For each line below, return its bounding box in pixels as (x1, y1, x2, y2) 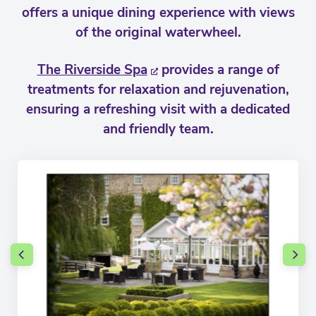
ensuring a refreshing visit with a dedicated (26, 100, 290, 119)
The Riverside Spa (37, 61, 147, 79)
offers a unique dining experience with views (21, 4, 295, 22)
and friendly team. (102, 120, 214, 138)
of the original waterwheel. (75, 23, 241, 42)
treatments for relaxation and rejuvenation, (27, 80, 289, 99)
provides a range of (157, 61, 279, 79)
